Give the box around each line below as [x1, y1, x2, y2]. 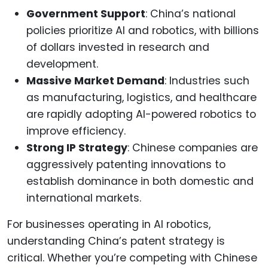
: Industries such [165, 74, 249, 89]
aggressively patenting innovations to [26, 157, 226, 172]
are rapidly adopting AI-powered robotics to [26, 107, 256, 122]
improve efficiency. [26, 124, 126, 139]
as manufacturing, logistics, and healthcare [26, 90, 257, 105]
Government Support [26, 7, 145, 22]
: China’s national [145, 7, 236, 22]
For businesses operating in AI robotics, [7, 217, 211, 232]
